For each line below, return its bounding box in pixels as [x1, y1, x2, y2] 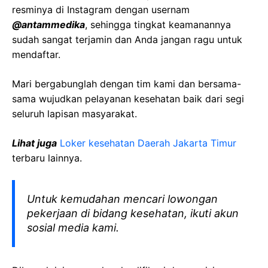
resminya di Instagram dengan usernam [12, 4, 190, 16]
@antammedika [12, 19, 85, 31]
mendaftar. [12, 48, 60, 60]
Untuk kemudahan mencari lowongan [27, 193, 218, 205]
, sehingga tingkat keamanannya [85, 19, 231, 31]
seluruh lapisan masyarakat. [12, 108, 137, 120]
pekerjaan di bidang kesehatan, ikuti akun [27, 207, 239, 220]
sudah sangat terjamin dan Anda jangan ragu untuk [12, 33, 242, 45]
